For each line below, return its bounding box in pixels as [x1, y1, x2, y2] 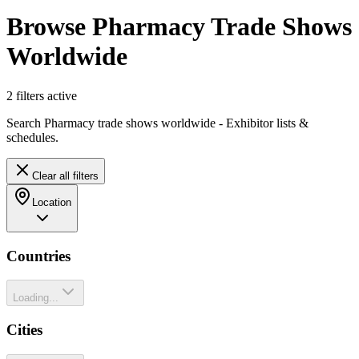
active [44, 88, 77, 103]
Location [32, 196, 71, 208]
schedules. [6, 130, 58, 144]
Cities [6, 321, 42, 339]
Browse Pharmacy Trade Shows [6, 12, 352, 42]
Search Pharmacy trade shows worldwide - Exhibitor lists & [6, 115, 309, 130]
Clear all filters [32, 169, 99, 182]
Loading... [13, 292, 58, 305]
